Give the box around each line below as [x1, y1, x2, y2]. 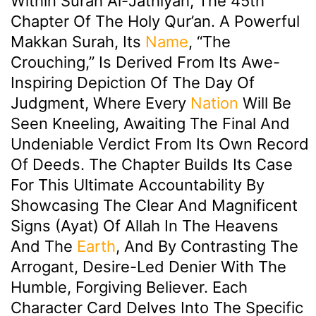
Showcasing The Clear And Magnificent [11, 196, 298, 215]
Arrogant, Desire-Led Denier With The [11, 257, 286, 276]
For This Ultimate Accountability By [11, 176, 265, 195]
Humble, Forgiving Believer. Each [11, 278, 248, 297]
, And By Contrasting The [116, 237, 298, 256]
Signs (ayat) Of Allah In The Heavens [11, 217, 279, 236]
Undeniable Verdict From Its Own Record [11, 135, 309, 154]
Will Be [238, 94, 291, 113]
